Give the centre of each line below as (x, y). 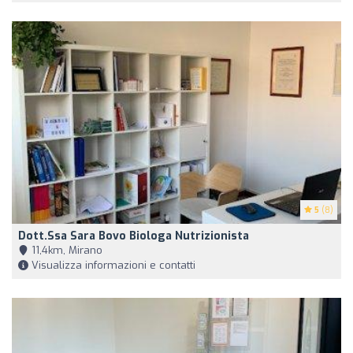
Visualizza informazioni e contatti (112, 266)
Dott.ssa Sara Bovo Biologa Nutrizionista (134, 236)
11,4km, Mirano (65, 251)
